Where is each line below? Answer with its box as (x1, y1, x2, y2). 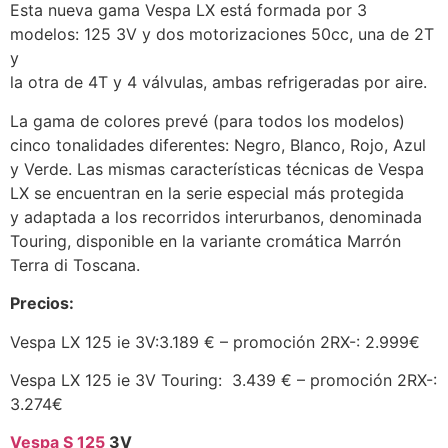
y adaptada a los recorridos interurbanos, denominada (10, 206, 422, 227)
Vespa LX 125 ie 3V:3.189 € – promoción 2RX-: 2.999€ (10, 331, 420, 352)
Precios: (10, 293, 74, 314)
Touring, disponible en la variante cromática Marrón (10, 230, 401, 251)
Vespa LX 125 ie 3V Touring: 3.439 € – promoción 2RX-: (10, 370, 437, 391)
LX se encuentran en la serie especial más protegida (10, 182, 404, 203)
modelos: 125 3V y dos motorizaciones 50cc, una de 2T (10, 24, 434, 45)
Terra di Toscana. (10, 254, 140, 275)
